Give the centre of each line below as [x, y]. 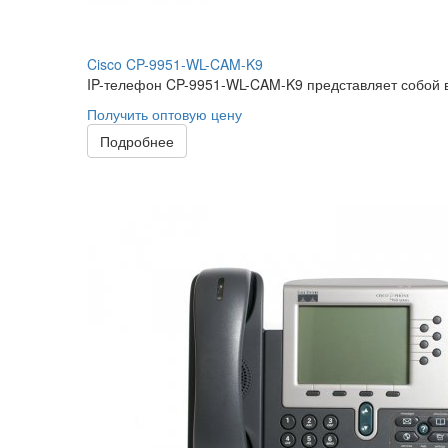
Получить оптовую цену [164, 114]
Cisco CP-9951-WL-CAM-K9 [175, 64]
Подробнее [137, 141]
